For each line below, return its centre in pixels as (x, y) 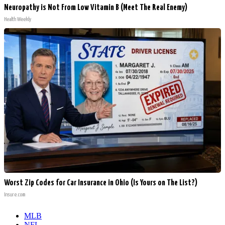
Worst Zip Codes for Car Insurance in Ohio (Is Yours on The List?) (101, 183)
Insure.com (15, 195)
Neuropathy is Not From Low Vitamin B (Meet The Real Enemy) (96, 8)
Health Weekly (18, 20)
